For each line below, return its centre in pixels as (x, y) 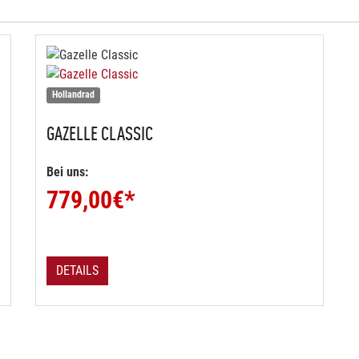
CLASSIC (125, 133)
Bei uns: (67, 172)
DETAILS (77, 270)
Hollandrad (74, 95)
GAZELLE (72, 133)
